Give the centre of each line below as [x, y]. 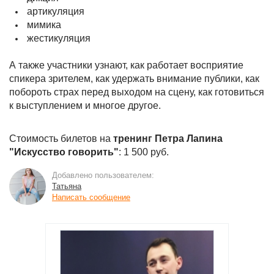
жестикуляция [59, 38]
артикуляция [56, 11]
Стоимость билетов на [61, 139]
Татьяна [67, 186]
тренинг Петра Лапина [168, 139]
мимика [44, 25]
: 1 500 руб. [144, 152]
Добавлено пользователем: [103, 175]
